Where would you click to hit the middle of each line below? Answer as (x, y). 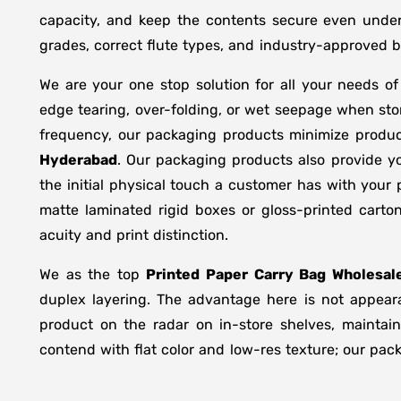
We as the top (93, 274)
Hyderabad (78, 160)
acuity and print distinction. (134, 235)
